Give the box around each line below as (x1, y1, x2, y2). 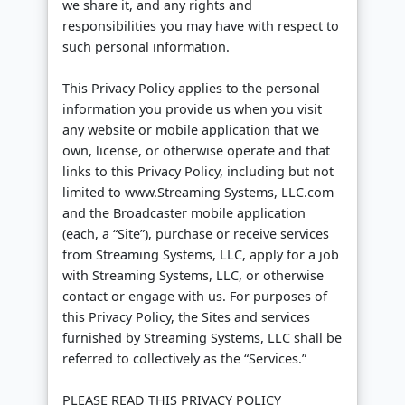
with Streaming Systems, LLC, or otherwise (62, 267, 324, 285)
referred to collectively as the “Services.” (62, 350, 306, 368)
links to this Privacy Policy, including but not (62, 163, 334, 181)
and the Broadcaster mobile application (62, 204, 306, 222)
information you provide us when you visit (62, 100, 322, 118)
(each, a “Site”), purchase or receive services (62, 225, 329, 243)
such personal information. (62, 38, 230, 56)
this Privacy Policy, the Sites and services (62, 308, 310, 326)
